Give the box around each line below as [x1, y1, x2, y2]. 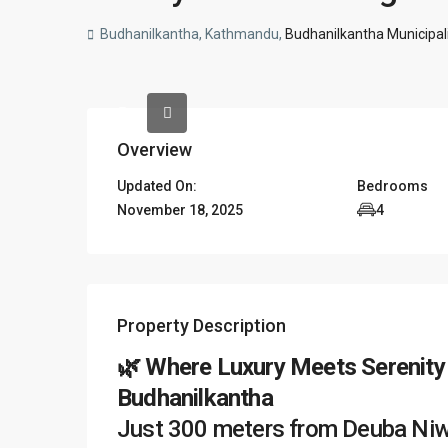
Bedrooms [356, 177, 428, 194]
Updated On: [117, 177, 197, 194]
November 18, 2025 [117, 201, 243, 218]
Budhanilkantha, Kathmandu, [97, 26, 285, 43]
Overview [117, 138, 192, 160]
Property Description [117, 314, 286, 336]
